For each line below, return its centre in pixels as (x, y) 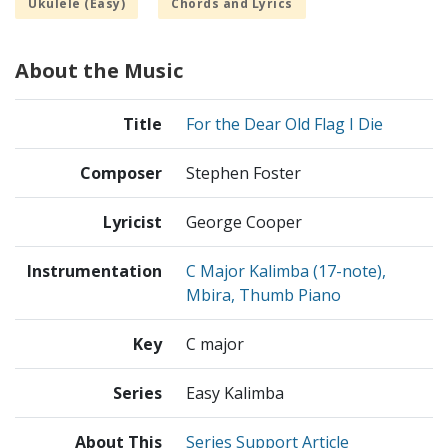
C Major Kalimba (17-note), (286, 270)
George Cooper (244, 221)
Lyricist (132, 221)
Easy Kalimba (235, 392)
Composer (121, 172)
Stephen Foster (243, 172)
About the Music (99, 70)
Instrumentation (94, 270)
